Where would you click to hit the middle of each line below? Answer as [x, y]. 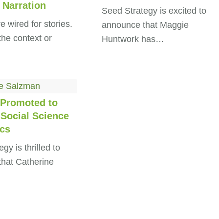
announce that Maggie [145, 25]
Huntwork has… [133, 39]
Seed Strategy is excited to [154, 11]
